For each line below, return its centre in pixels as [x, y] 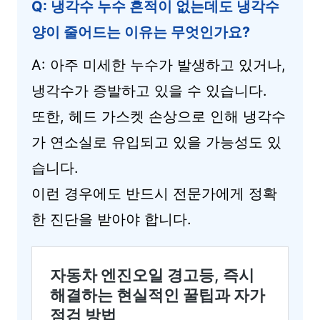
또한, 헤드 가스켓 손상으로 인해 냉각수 [159, 116]
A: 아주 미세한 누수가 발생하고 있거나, [159, 65]
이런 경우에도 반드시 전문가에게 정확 [154, 194]
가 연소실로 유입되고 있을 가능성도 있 [156, 142]
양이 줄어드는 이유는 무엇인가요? [141, 32]
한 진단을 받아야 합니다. [111, 219]
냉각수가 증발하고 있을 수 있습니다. [149, 91]
